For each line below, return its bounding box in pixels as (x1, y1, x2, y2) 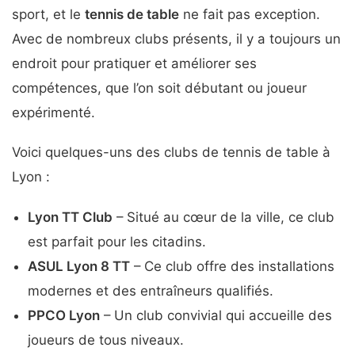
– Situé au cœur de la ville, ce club (113, 208, 334, 225)
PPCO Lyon (28, 307, 100, 323)
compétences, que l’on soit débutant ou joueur (12, 79, 307, 96)
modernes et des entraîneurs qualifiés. (28, 282, 273, 299)
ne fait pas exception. (179, 6, 320, 22)
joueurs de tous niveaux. (28, 331, 184, 348)
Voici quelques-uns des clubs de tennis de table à (12, 144, 330, 161)
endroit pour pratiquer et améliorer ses (12, 55, 257, 71)
